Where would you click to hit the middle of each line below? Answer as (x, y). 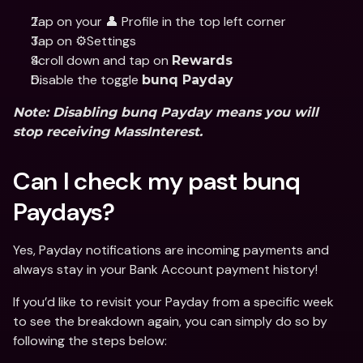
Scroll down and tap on (101, 60)
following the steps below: (90, 341)
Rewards (202, 60)
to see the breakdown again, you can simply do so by (170, 321)
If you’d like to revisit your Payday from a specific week (173, 302)
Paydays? (67, 212)
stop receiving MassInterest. (108, 132)
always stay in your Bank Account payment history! (165, 269)
